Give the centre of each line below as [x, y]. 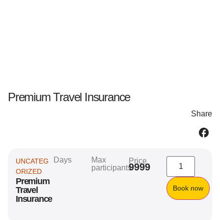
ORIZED [29, 172]
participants [111, 168]
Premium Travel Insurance [69, 97]
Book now [188, 188]
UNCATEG [32, 161]
